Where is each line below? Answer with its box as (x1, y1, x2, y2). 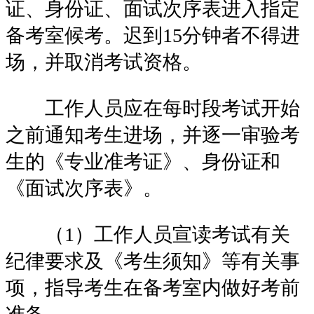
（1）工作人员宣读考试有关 (6, 223, 290, 245)
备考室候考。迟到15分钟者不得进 (6, 24, 300, 46)
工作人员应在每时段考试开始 (6, 97, 300, 119)
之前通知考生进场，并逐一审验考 (6, 123, 300, 146)
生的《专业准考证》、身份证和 (6, 150, 280, 172)
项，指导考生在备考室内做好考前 (6, 276, 300, 299)
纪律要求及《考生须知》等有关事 (6, 250, 300, 272)
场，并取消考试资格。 (6, 50, 202, 73)
